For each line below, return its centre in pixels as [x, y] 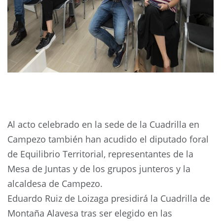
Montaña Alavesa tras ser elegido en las [90, 213]
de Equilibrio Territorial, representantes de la [100, 154]
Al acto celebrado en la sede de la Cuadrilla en [103, 124]
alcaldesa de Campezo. [55, 183]
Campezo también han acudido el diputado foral [108, 139]
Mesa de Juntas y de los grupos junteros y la [99, 168]
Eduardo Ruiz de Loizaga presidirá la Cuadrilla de [109, 198]
